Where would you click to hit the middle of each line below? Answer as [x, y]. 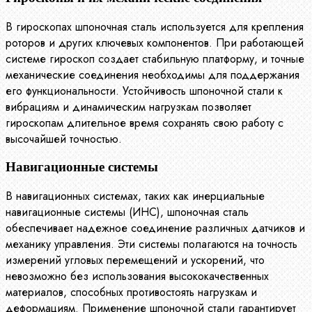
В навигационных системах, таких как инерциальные [135, 196]
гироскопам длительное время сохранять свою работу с [145, 123]
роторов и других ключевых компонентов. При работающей [155, 42]
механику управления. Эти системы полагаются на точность [151, 244]
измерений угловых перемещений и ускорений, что [135, 260]
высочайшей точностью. [64, 139]
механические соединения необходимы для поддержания [153, 75]
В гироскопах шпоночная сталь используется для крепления [155, 26]
